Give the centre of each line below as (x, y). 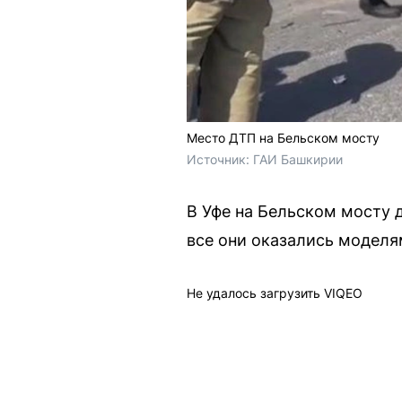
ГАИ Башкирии (298, 160)
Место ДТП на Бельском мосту (283, 138)
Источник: (220, 160)
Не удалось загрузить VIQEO (275, 293)
